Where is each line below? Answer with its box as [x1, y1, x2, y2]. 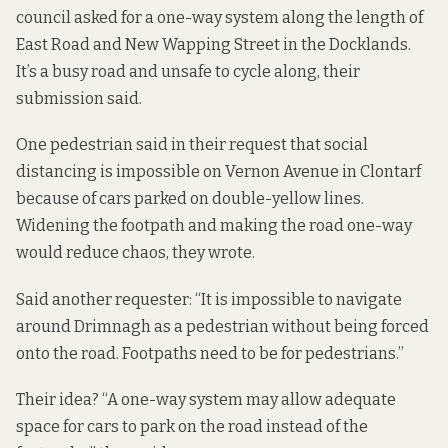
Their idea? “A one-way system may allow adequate [16, 389, 396, 409]
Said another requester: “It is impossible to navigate [16, 289, 402, 309]
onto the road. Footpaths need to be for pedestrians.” [16, 343, 404, 363]
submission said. [16, 89, 142, 109]
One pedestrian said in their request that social [16, 135, 368, 155]
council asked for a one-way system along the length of [16, 8, 423, 28]
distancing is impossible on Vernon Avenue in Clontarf [16, 162, 421, 182]
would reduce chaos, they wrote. [16, 243, 255, 263]
